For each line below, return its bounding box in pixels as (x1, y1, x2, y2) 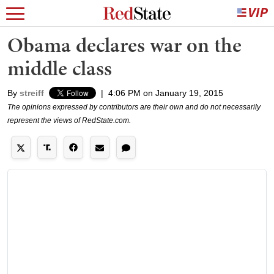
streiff (20, 88, 44, 98)
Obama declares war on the (7, 31, 242, 59)
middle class (7, 54, 112, 83)
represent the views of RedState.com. (7, 116, 131, 125)
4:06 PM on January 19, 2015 (108, 88, 223, 98)
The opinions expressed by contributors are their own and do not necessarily (7, 103, 261, 111)
